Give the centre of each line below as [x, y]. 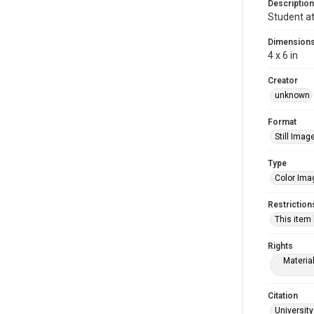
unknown [292, 95]
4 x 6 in [283, 55]
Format [282, 122]
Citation [283, 296]
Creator [283, 81]
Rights [280, 246]
